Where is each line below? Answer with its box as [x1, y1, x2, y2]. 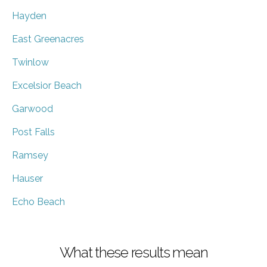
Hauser [12, 172, 43, 184]
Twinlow [12, 56, 49, 68]
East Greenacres [12, 33, 84, 45]
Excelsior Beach [12, 79, 82, 91]
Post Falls [12, 126, 55, 138]
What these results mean [59, 243, 208, 261]
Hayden [12, 10, 46, 21]
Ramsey [12, 149, 48, 161]
